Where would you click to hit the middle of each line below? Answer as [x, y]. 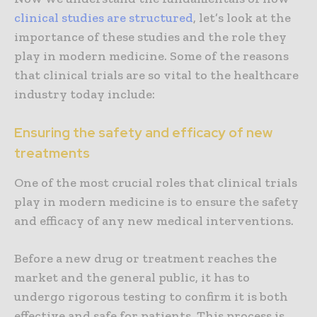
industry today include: [85, 94]
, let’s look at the [242, 18]
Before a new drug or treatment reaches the [145, 259]
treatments [52, 154]
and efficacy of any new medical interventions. [154, 221]
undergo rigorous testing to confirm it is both [151, 297]
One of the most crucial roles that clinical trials [156, 183]
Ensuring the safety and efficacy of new [143, 133]
